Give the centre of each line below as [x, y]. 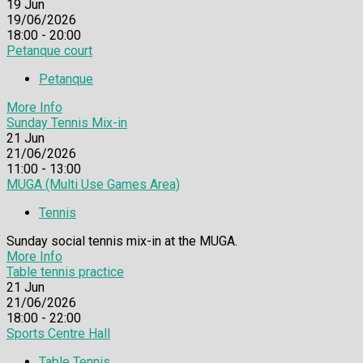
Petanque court [49, 50]
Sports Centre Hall [58, 333]
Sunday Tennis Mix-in [67, 122]
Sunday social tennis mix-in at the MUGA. [122, 241]
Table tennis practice [65, 271]
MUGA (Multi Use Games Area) [93, 184]
